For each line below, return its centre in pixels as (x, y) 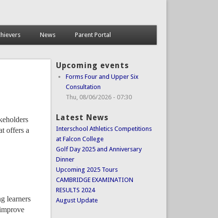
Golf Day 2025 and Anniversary (99, 149)
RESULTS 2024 (75, 190)
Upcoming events (92, 65)
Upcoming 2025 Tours (87, 170)
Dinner (65, 160)
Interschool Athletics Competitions (104, 129)
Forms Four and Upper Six (102, 76)
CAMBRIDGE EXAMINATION (94, 180)
